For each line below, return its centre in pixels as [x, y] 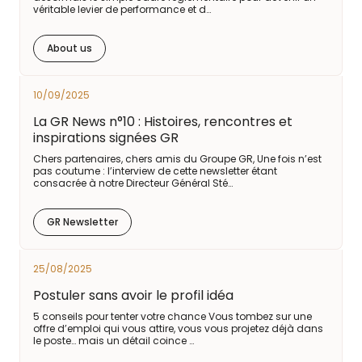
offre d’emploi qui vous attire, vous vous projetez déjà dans [178, 328]
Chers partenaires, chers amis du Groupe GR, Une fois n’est [177, 159]
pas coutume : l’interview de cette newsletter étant [155, 171]
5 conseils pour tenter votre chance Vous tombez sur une [173, 316]
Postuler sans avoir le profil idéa [133, 295]
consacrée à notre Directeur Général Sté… [133, 183]
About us [69, 48]
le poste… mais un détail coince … [114, 341]
